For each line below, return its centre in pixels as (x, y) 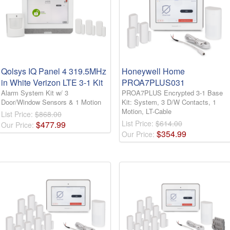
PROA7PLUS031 (153, 83)
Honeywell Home (153, 71)
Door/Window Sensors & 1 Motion (51, 102)
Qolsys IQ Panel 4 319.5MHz (54, 71)
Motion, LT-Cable (147, 111)
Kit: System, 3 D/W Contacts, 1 (169, 102)
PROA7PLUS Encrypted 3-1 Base (172, 93)
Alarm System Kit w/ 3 (35, 93)
